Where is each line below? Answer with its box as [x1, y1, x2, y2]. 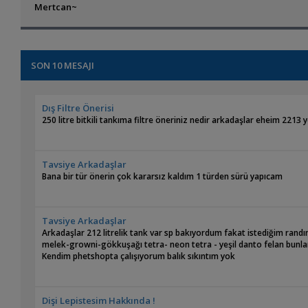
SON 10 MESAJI [31, 59, 95, 72]
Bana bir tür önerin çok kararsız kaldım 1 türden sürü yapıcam [42, 170, 283, 183]
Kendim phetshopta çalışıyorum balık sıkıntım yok [42, 250, 236, 263]
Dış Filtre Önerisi [42, 102, 115, 115]
